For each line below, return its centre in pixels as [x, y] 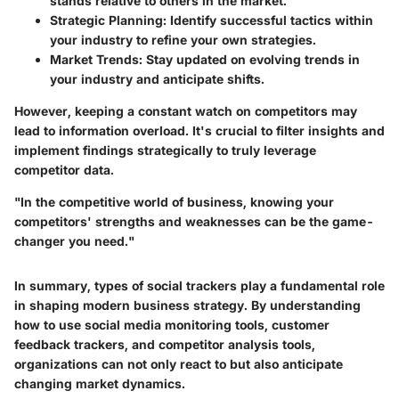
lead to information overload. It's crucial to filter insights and [199, 131]
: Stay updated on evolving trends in [249, 60]
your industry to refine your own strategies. [183, 40]
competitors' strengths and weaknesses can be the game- [194, 222]
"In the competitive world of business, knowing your [174, 202]
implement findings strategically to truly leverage [165, 151]
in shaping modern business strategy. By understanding [187, 305]
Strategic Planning [106, 20]
